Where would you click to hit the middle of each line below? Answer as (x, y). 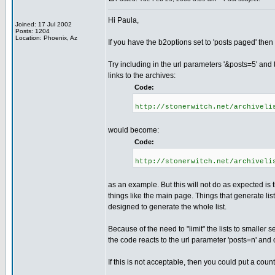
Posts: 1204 (33, 31)
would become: (134, 130)
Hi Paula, (123, 20)
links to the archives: (142, 76)
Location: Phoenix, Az (46, 38)
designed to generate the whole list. (167, 207)
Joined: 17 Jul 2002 (44, 24)
